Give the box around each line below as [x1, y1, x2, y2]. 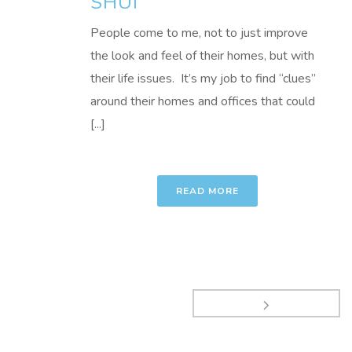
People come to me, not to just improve [90, 24, 308, 42]
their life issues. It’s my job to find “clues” [90, 70, 316, 87]
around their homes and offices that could [90, 93, 315, 110]
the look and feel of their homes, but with [90, 47, 314, 64]
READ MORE [176, 185, 239, 197]
